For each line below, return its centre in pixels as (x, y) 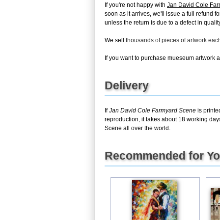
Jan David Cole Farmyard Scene (152, 110)
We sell (115, 40)
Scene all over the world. (137, 128)
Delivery (127, 85)
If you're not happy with (136, 5)
